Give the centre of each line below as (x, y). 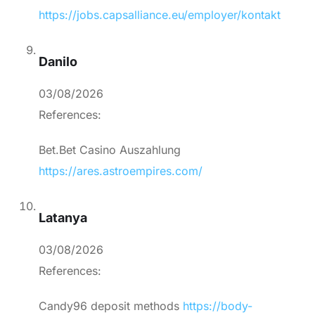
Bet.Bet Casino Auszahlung (110, 150)
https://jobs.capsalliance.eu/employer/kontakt (160, 15)
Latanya (63, 218)
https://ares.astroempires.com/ (121, 171)
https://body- (218, 306)
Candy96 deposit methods (111, 306)
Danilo (58, 62)
